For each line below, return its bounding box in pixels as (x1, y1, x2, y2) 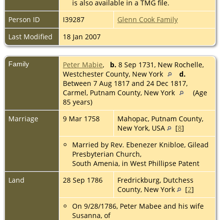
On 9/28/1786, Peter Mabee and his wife (72, 201, 204, 211)
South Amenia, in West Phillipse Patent (72, 158, 199, 168)
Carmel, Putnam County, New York (63, 87, 177, 97)
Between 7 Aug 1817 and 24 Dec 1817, (63, 78, 188, 88)
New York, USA (117, 123, 167, 133)
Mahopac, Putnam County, (117, 113, 203, 123)
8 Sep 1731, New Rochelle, (116, 59, 204, 69)
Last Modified (8, 31, 53, 41)
